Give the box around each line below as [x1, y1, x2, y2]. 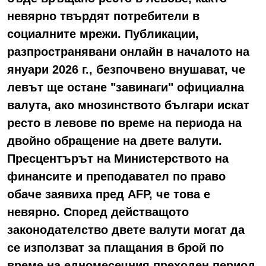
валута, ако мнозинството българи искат [7, 98, 249, 112]
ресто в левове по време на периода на [7, 116, 242, 129]
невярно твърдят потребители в [7, 9, 199, 23]
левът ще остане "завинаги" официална [7, 80, 244, 94]
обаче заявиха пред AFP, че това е [7, 187, 210, 201]
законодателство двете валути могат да [7, 223, 245, 236]
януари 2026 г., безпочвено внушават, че [7, 62, 245, 76]
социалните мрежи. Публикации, [7, 27, 199, 40]
